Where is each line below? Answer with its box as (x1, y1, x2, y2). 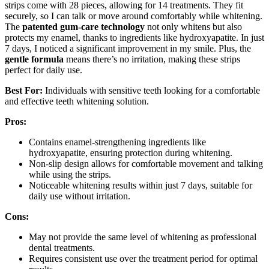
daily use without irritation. (29, 190, 130, 201)
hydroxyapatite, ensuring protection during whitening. (29, 147, 232, 158)
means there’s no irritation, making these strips (64, 53, 240, 64)
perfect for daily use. (5, 64, 82, 75)
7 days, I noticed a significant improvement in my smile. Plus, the (5, 43, 251, 53)
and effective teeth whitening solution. (5, 95, 149, 106)
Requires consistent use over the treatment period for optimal (29, 253, 258, 264)
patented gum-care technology (22, 21, 145, 32)
